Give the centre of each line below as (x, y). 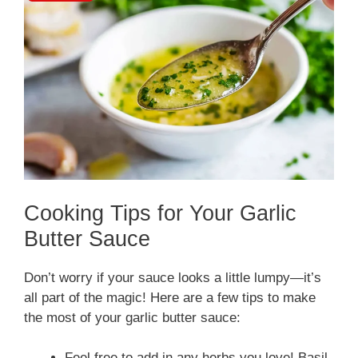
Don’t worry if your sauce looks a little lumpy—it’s (173, 277)
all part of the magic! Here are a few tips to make (170, 297)
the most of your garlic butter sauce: (132, 317)
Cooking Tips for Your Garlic (160, 213)
